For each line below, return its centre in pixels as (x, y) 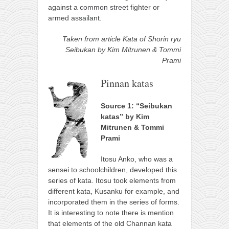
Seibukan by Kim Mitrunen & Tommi (123, 49)
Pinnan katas (127, 83)
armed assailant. (75, 18)
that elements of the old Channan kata (110, 223)
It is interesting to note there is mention (111, 212)
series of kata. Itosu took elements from (112, 180)
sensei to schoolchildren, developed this (112, 169)
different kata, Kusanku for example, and (114, 191)
